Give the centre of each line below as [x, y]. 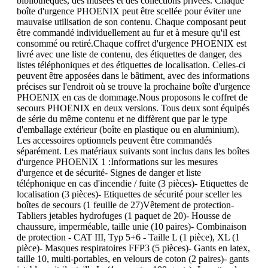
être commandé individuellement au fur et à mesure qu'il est [128, 33]
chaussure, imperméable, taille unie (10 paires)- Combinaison [132, 227]
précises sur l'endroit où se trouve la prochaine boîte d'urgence [133, 87]
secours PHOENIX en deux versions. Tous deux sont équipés [133, 108]
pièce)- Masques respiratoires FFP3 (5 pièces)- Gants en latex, [133, 248]
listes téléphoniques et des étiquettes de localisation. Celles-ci [131, 65]
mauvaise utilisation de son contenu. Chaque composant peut [131, 22]
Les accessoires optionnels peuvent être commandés [114, 141]
